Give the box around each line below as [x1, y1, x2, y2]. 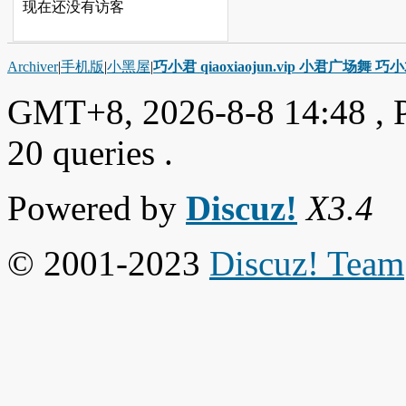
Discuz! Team [209, 243, 404, 283]
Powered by [7, 188, 186, 227]
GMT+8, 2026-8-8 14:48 [7, 92, 366, 131]
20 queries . [7, 132, 173, 172]
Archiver [7, 58, 58, 74]
